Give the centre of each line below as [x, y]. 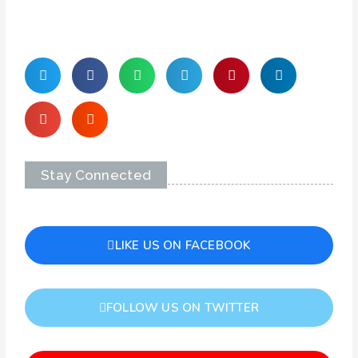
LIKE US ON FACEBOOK [183, 246]
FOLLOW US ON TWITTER [183, 308]
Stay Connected [96, 175]
